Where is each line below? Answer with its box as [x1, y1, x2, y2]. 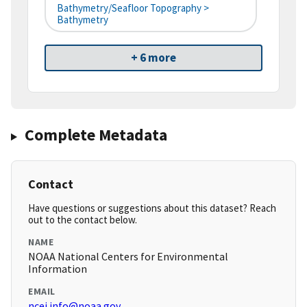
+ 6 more [131, 50, 176, 66]
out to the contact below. [28, 213, 137, 227]
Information [28, 262, 87, 276]
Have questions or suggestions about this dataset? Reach [28, 201, 276, 215]
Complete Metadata [24, 124, 167, 146]
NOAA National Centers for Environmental [28, 249, 228, 264]
